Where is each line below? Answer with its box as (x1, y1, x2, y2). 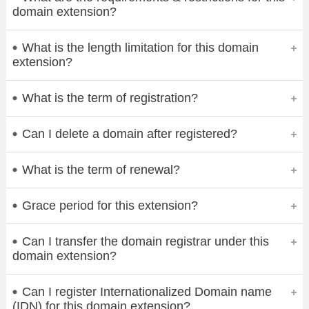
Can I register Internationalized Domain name (21, 284, 272, 299)
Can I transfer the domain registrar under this (21, 234, 269, 248)
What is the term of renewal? (21, 162, 180, 177)
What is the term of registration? (21, 90, 198, 105)
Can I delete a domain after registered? (21, 126, 237, 141)
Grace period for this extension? (21, 198, 198, 212)
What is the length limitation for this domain (21, 40, 259, 54)
